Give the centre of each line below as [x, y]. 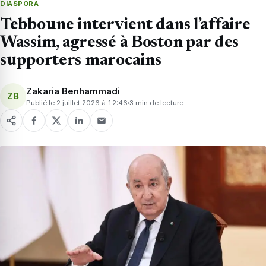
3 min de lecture [156, 102]
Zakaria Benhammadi [73, 91]
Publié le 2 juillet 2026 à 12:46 [77, 102]
